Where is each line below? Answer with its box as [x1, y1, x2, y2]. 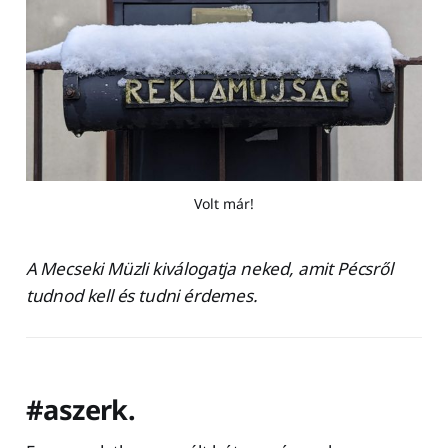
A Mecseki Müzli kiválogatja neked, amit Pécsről [25, 256, 393, 280]
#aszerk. [25, 390, 136, 428]
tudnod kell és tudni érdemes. [25, 283, 262, 307]
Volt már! [194, 193, 254, 213]
